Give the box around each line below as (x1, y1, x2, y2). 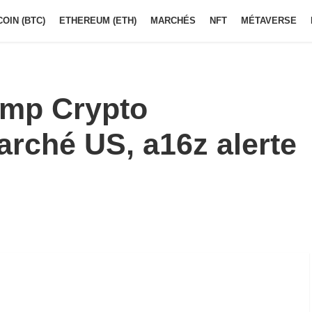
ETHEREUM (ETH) (59, 15, 136, 26)
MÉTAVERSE (241, 15, 297, 26)
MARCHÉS (150, 15, 196, 26)
